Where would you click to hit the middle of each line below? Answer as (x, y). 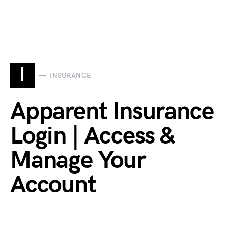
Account (53, 185)
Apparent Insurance (112, 112)
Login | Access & (92, 136)
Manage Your (78, 161)
